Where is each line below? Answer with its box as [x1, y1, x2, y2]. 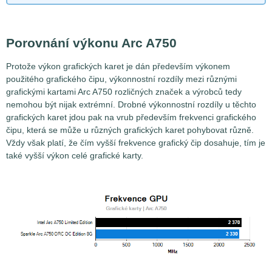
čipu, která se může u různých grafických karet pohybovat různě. [6, 124, 254, 135]
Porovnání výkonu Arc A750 [6, 36, 177, 50]
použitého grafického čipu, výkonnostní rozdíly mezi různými [6, 73, 237, 84]
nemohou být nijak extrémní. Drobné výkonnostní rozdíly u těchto [6, 99, 256, 109]
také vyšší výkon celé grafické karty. [6, 150, 143, 160]
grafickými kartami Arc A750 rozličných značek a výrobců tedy [6, 86, 242, 97]
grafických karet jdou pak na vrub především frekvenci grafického [6, 112, 256, 122]
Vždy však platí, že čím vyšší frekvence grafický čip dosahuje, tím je [6, 137, 265, 148]
